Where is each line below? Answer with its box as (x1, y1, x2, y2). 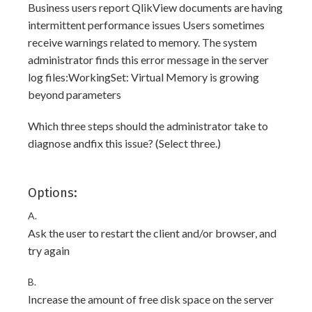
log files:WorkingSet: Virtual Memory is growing (28, 70, 259, 84)
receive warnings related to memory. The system (28, 36, 257, 49)
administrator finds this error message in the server (28, 53, 269, 66)
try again (28, 244, 70, 257)
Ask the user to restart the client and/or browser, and (28, 226, 276, 240)
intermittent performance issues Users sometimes (28, 18, 265, 31)
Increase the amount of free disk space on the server (28, 292, 274, 306)
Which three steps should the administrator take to (28, 119, 268, 132)
